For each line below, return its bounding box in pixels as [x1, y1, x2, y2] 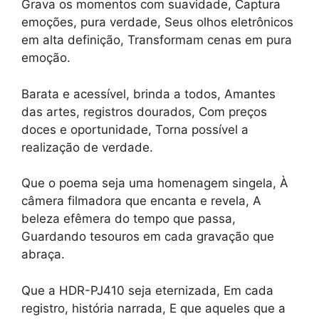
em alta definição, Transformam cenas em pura [21, 33, 292, 48]
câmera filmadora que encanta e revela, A [21, 194, 261, 209]
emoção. [21, 51, 70, 66]
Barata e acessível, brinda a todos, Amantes [21, 86, 276, 101]
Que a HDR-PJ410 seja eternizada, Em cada [21, 283, 273, 298]
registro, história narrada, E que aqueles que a [21, 300, 286, 315]
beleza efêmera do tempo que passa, [21, 211, 236, 226]
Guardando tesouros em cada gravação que [21, 229, 274, 244]
